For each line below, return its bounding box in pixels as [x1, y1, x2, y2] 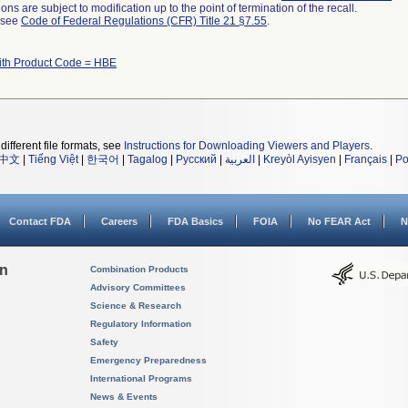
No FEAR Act [308, 216, 371, 227]
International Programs [90, 373, 192, 383]
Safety [90, 337, 118, 347]
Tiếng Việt [28, 153, 78, 166]
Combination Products [90, 264, 189, 274]
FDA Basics [168, 216, 223, 227]
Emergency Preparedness [90, 355, 207, 365]
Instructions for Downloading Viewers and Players [124, 139, 370, 152]
